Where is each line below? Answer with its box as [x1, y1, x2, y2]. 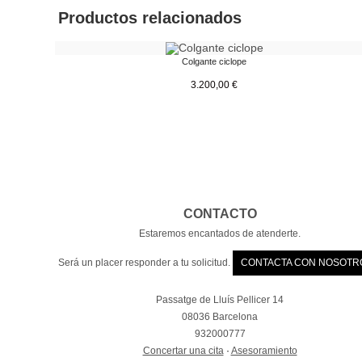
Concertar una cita [142, 344, 224, 356]
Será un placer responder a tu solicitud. [58, 256, 230, 268]
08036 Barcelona [182, 310, 258, 322]
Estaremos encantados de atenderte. [139, 227, 301, 239]
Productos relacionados [58, 9, 242, 27]
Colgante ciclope [182, 56, 247, 66]
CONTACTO [183, 206, 257, 221]
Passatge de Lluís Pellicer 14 [156, 293, 284, 305]
